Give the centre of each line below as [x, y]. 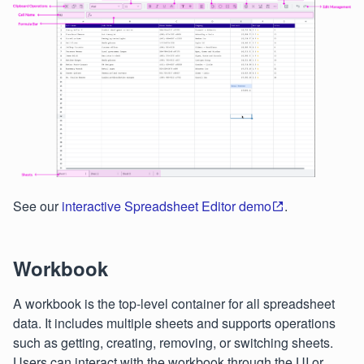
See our [37, 206]
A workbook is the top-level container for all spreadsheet [174, 303]
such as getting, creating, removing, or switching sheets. [173, 342]
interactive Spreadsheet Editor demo [167, 206]
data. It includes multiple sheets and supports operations [174, 323]
